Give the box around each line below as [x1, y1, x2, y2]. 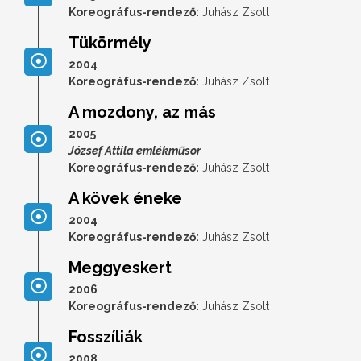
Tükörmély [68, 32, 151, 52]
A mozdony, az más [68, 102, 216, 122]
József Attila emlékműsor [68, 143, 201, 157]
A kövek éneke [68, 188, 182, 208]
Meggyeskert [68, 257, 172, 277]
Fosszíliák [68, 326, 143, 346]
